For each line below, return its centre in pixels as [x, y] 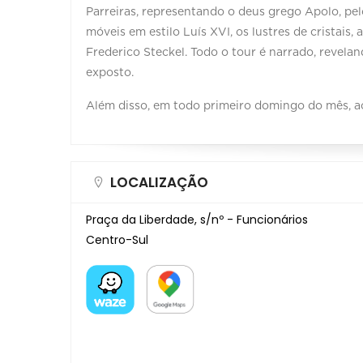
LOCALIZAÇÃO [159, 182]
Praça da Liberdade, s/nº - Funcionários [197, 219]
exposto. [111, 73]
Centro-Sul [117, 239]
